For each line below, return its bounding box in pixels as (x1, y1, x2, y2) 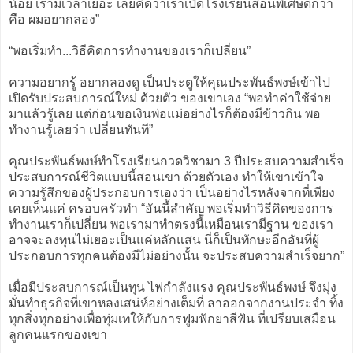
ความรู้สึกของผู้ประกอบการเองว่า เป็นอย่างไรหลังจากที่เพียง (9, 185, 335, 199)
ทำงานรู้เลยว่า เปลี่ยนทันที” (9, 122, 153, 136)
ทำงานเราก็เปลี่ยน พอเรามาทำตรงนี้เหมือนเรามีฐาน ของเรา (9, 217, 333, 231)
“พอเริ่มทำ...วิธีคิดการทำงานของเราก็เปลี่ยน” (9, 43, 251, 58)
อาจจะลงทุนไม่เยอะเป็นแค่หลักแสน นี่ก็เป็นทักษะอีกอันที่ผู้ (9, 232, 319, 247)
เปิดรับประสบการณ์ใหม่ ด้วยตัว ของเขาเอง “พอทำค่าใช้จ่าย (9, 91, 331, 105)
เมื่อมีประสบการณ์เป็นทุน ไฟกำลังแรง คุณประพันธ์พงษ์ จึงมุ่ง (9, 280, 336, 294)
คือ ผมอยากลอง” (9, 12, 99, 26)
